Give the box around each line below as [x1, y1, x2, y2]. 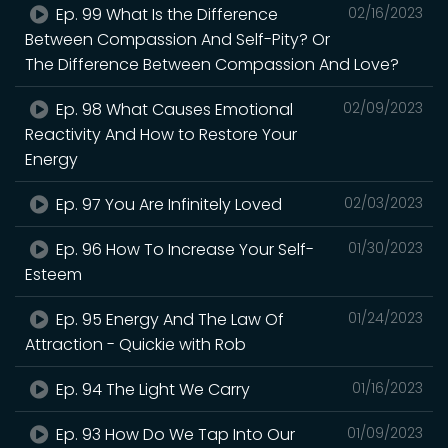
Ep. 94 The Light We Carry [52, 377, 251, 401]
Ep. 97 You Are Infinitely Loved [52, 192, 283, 216]
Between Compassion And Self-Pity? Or [25, 27, 330, 51]
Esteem [25, 262, 82, 286]
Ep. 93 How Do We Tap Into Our [52, 422, 296, 446]
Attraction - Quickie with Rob [25, 332, 246, 356]
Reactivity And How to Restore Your [25, 122, 297, 146]
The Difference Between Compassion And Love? [25, 52, 399, 76]
